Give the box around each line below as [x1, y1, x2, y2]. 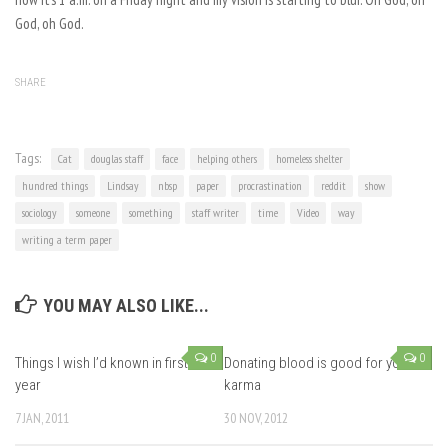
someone [76, 205, 110, 220]
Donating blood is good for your [224, 354, 412, 372]
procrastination [238, 178, 302, 193]
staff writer [192, 205, 239, 220]
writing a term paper [22, 232, 112, 247]
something [129, 205, 173, 220]
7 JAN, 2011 [15, 409, 69, 427]
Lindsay [107, 178, 139, 193]
